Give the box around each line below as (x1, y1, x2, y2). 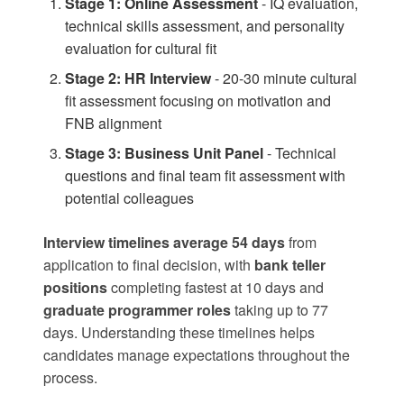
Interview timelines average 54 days (43, 232, 285, 253)
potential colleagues (65, 188, 194, 209)
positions (43, 277, 107, 298)
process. (43, 367, 97, 389)
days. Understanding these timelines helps (43, 322, 315, 344)
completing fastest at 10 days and (107, 277, 324, 298)
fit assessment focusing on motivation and (65, 90, 331, 112)
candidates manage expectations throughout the (43, 344, 350, 366)
